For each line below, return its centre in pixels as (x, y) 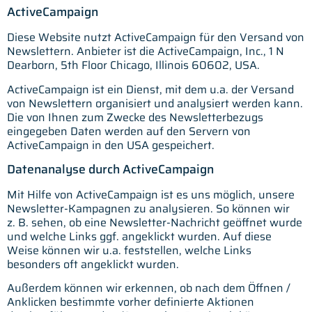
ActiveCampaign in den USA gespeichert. (111, 145)
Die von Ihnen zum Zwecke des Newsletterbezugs (135, 117)
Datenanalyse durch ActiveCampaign (110, 169)
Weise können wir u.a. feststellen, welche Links (129, 250)
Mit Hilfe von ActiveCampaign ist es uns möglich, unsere (151, 194)
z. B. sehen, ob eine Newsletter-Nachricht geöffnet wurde (155, 222)
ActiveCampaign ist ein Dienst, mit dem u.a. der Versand (150, 89)
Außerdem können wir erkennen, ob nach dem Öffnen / (149, 288)
